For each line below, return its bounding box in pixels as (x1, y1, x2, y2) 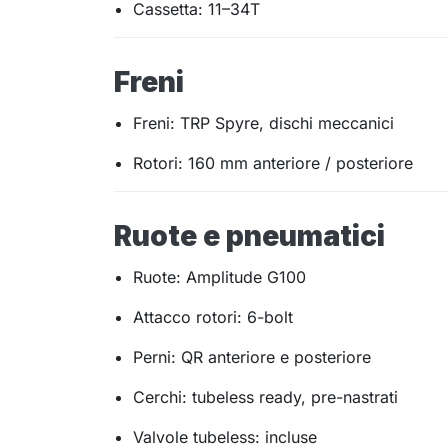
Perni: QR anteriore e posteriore (133, 347, 372, 368)
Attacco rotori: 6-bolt (133, 307, 294, 328)
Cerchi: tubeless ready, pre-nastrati (133, 387, 399, 408)
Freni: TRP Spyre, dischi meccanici (133, 113, 395, 134)
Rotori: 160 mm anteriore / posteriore (133, 153, 414, 174)
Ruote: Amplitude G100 (133, 267, 307, 288)
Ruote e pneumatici (114, 219, 385, 254)
